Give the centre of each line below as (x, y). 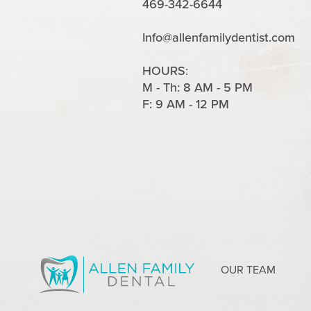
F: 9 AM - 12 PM (186, 103)
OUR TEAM (248, 269)
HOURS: (166, 70)
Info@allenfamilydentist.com (219, 37)
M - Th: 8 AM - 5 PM (198, 87)
